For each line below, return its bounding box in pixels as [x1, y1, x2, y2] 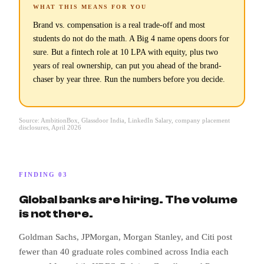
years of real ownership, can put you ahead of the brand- [33, 61, 222, 70]
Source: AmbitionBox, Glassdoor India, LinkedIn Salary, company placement [19, 116, 230, 124]
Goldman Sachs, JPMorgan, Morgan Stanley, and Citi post [19, 232, 232, 242]
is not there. [19, 206, 93, 220]
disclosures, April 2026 [19, 123, 81, 131]
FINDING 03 [19, 170, 68, 178]
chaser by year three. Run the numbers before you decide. [33, 74, 225, 84]
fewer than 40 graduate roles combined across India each [19, 246, 229, 256]
